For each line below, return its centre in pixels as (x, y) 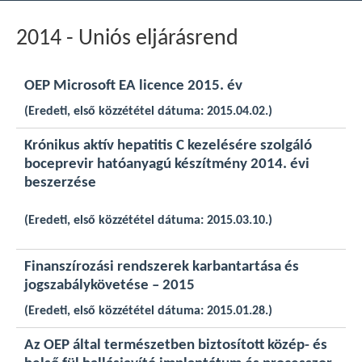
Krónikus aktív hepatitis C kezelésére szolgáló (168, 146)
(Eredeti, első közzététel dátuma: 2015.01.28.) (148, 311)
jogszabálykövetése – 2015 (109, 286)
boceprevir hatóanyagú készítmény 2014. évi (167, 164)
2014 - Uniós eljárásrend (127, 39)
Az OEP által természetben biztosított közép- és (176, 345)
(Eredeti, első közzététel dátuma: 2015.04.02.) (148, 112)
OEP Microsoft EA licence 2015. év (133, 86)
